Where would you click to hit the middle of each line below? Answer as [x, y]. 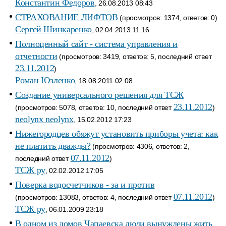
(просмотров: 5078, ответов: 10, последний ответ [94, 107]
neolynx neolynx [44, 119]
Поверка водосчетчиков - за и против [85, 185]
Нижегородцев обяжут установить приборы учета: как [117, 134]
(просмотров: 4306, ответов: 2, [140, 146]
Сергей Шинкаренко [53, 29]
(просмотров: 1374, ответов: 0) [167, 18]
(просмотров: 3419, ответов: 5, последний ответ [134, 56]
